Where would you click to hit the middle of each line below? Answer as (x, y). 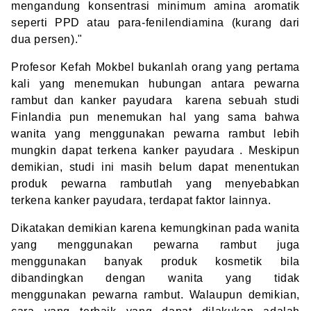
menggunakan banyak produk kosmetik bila (155, 262)
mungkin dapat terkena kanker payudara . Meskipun (155, 151)
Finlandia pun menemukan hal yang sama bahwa (155, 117)
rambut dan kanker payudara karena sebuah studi (155, 101)
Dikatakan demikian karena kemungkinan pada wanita (155, 228)
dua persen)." (47, 40)
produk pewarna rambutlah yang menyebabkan (155, 184)
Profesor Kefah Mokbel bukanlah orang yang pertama (155, 67)
